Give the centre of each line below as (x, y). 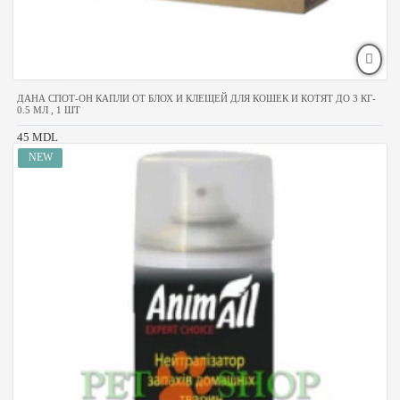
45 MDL (37, 137)
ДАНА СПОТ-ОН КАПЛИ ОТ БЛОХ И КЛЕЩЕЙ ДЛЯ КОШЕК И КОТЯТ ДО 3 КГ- (196, 98)
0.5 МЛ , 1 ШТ (49, 109)
